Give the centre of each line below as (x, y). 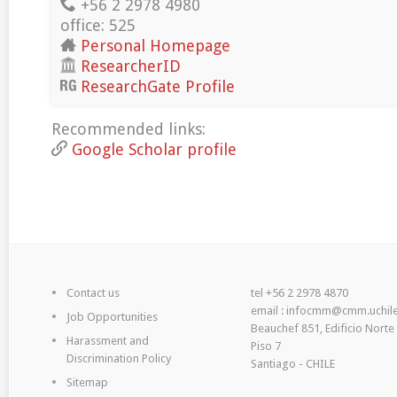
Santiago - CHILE (293, 364)
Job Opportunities (112, 317)
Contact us (93, 293)
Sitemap (87, 382)
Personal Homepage (156, 46)
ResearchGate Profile (158, 86)
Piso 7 (266, 346)
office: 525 (98, 25)
